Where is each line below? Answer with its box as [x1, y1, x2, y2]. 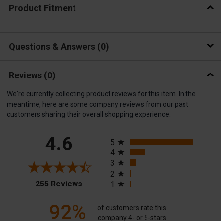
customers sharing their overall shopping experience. [7, 110, 171, 119]
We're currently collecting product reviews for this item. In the [7, 90, 196, 98]
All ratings [110, 129, 145, 139]
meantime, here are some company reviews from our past [7, 100, 188, 109]
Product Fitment [8, 2, 76, 13]
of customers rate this [97, 203, 167, 212]
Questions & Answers [8, 41, 97, 52]
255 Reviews [35, 179, 82, 189]
